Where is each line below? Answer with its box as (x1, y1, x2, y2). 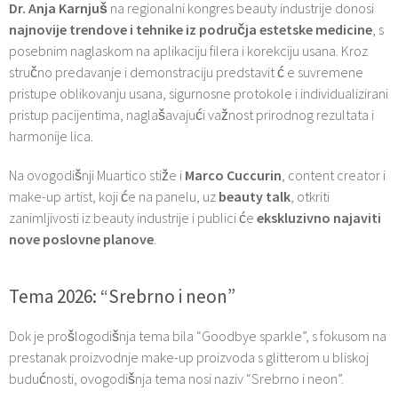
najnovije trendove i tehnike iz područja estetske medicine (9, 20, 372, 38)
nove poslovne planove (9, 229, 154, 248)
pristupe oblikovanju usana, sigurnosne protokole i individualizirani (9, 84, 388, 102)
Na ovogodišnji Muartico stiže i (9, 165, 185, 184)
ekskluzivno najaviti (257, 208, 381, 227)
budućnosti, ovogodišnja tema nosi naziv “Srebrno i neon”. (9, 369, 344, 387)
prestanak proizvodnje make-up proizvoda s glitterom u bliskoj (9, 347, 369, 366)
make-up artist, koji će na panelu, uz (9, 187, 219, 205)
